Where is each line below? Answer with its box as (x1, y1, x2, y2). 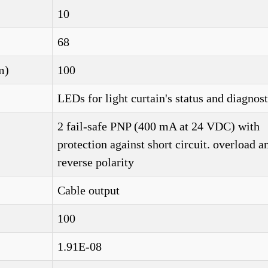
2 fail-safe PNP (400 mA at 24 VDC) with (57, 120, 260, 133)
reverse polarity (57, 156, 134, 169)
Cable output (57, 184, 120, 197)
